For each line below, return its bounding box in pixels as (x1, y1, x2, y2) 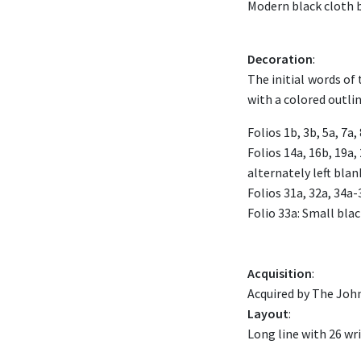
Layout (247, 305, 288, 322)
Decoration (247, 51, 313, 67)
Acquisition (247, 265, 312, 281)
